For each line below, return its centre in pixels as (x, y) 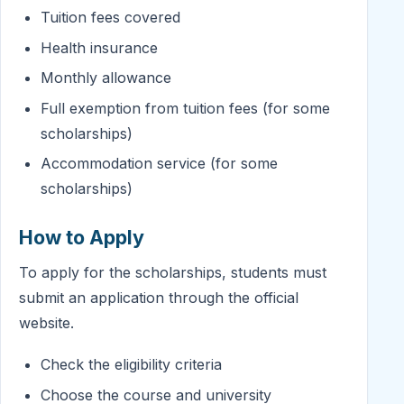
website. (46, 323)
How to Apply (82, 238)
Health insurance (99, 47)
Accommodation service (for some (159, 164)
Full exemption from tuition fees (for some (185, 108)
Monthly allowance (106, 78)
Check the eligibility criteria (131, 364)
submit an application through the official (159, 298)
